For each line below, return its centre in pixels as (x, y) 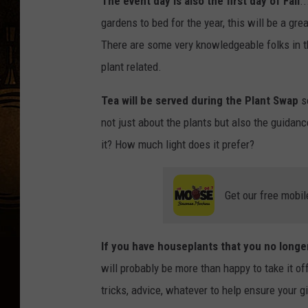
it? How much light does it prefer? (178, 145)
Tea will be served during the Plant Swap (200, 101)
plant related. (131, 67)
